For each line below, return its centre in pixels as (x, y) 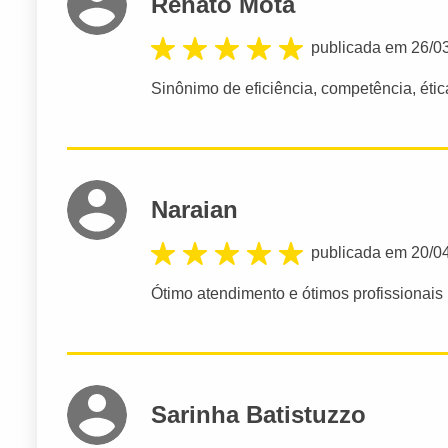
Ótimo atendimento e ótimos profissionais (297, 294)
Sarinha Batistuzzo (258, 415)
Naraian (194, 210)
